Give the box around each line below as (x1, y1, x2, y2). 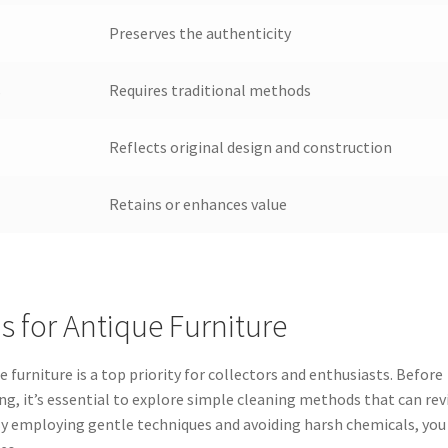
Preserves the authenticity (108, 23, 291, 44)
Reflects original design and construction (108, 137, 392, 158)
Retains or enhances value (108, 194, 287, 215)
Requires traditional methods (108, 80, 311, 101)
